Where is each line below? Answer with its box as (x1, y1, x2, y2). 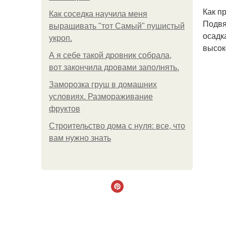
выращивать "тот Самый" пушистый (49, 22, 185, 30)
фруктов (49, 104, 80, 113)
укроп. (49, 34, 72, 42)
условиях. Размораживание (49, 92, 153, 101)
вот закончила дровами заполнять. (49, 63, 179, 72)
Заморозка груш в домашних (49, 80, 157, 89)
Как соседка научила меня (49, 10, 147, 18)
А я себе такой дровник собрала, (49, 51, 172, 60)
